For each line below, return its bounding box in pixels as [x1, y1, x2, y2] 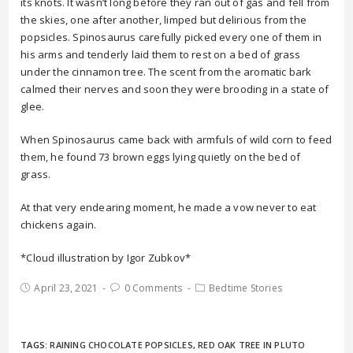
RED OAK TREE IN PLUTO [198, 339, 306, 351]
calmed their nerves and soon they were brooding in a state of [20, 82, 329, 96]
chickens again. [20, 217, 97, 232]
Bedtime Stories [209, 281, 283, 295]
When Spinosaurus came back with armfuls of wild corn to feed [20, 132, 333, 147]
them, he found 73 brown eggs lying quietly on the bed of [20, 150, 301, 164]
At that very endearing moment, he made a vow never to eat [20, 200, 317, 214]
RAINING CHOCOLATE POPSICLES [50, 339, 193, 351]
